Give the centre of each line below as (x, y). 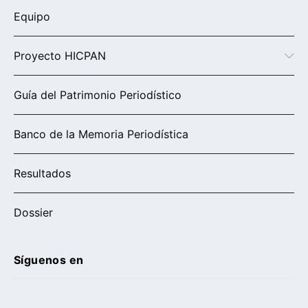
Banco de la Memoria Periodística (101, 134)
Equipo (32, 16)
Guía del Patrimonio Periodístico (98, 95)
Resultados (42, 173)
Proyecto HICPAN (60, 55)
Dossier (33, 212)
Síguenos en (49, 260)
